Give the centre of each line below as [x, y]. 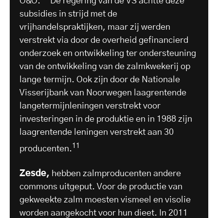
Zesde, [35, 173]
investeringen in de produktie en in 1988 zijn [106, 119]
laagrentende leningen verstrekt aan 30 [97, 132]
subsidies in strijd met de [68, 14]
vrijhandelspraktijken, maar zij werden [95, 27]
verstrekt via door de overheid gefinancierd [104, 40]
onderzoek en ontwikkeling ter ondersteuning [108, 53]
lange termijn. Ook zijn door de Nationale [100, 80]
